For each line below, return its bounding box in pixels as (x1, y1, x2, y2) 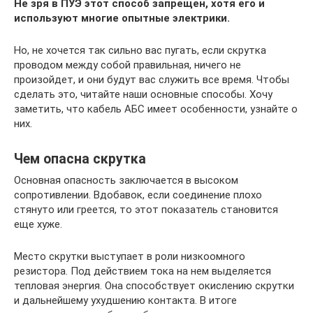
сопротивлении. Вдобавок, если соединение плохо (14, 189, 262, 201)
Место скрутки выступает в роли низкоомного (14, 250, 245, 263)
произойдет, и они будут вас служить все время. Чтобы (14, 73, 289, 86)
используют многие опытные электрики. (14, 12, 230, 24)
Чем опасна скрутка (14, 151, 146, 168)
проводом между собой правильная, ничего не (14, 59, 241, 71)
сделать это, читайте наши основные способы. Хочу (14, 88, 272, 101)
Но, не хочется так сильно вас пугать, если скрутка (14, 44, 266, 57)
